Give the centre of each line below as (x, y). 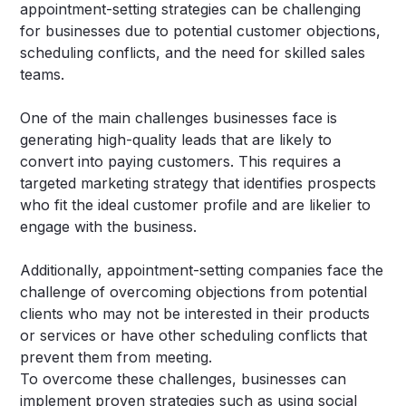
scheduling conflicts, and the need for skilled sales (193, 53)
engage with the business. (109, 227)
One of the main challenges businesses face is (179, 118)
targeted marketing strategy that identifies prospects (198, 184)
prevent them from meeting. (116, 358)
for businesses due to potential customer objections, (201, 31)
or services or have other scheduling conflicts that (194, 336)
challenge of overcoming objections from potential (194, 292)
